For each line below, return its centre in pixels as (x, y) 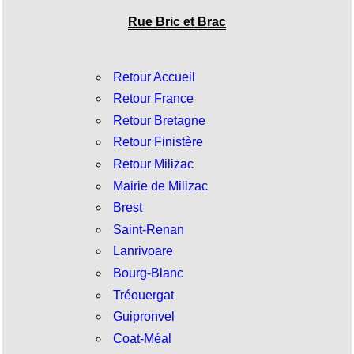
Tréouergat (143, 295)
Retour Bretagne (159, 120)
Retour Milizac (153, 164)
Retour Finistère (158, 142)
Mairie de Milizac (160, 186)
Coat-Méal (142, 338)
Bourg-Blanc (148, 273)
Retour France (153, 99)
